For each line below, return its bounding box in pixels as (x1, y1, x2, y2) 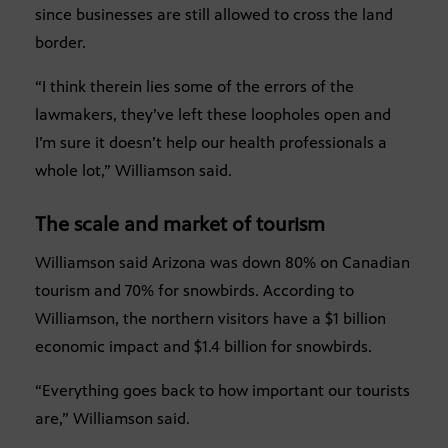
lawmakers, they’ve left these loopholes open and (35, 105, 391, 125)
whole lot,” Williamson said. (35, 161, 232, 181)
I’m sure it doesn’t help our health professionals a (35, 133, 387, 153)
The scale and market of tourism (35, 213, 325, 237)
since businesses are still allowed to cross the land (35, 5, 393, 25)
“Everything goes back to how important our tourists (35, 381, 410, 401)
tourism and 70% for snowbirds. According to (35, 281, 354, 301)
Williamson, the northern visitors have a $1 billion (35, 309, 386, 329)
